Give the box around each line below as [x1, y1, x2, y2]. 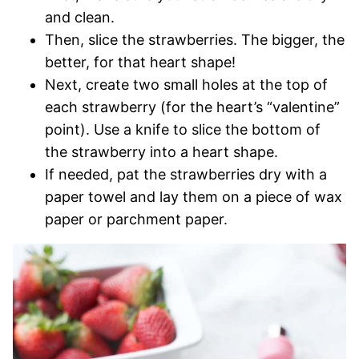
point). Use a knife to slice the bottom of [45, 121, 321, 139]
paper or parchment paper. [45, 211, 228, 228]
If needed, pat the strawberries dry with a [45, 166, 327, 184]
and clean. [45, 9, 115, 26]
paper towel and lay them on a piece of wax [45, 188, 342, 206]
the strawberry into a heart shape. [45, 143, 278, 161]
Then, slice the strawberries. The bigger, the [45, 31, 345, 49]
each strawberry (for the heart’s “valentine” [45, 99, 340, 116]
